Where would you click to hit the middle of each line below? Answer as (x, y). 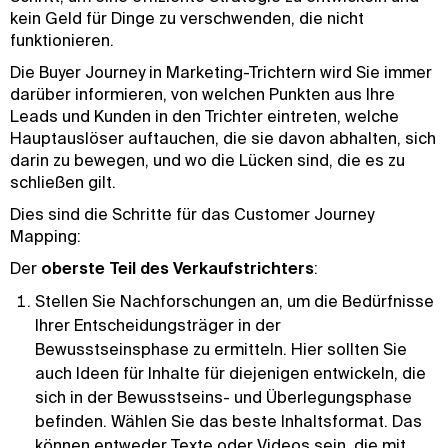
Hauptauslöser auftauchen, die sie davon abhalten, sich (223, 138)
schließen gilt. (65, 182)
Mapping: (45, 236)
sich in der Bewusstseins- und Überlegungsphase (223, 397)
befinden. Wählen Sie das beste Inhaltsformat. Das (228, 421)
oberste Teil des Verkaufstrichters (177, 268)
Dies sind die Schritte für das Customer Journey (192, 214)
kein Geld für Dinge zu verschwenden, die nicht (187, 18)
